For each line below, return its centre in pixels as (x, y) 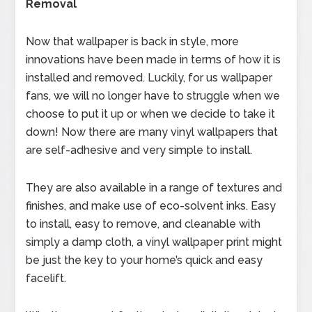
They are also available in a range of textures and (154, 188)
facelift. (46, 278)
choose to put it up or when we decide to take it (151, 114)
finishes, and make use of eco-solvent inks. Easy (151, 206)
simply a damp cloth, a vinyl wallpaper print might (154, 242)
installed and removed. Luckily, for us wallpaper (149, 78)
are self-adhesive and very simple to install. (139, 150)
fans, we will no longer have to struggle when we (153, 96)
